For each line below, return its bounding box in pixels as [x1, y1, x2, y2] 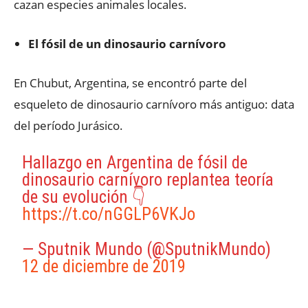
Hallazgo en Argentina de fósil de [22, 153, 248, 173]
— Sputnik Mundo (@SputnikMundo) [22, 239, 272, 259]
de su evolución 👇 [22, 187, 146, 207]
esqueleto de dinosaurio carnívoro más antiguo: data [14, 96, 294, 112]
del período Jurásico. [14, 118, 123, 133]
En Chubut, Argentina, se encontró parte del [14, 75, 247, 91]
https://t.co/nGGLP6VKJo [22, 204, 196, 224]
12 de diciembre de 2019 [22, 256, 186, 276]
